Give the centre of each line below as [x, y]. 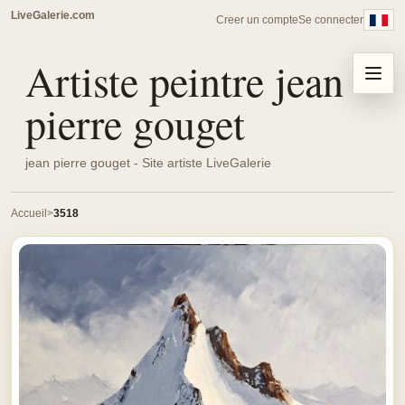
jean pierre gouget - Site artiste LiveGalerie [148, 163]
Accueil [29, 213]
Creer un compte [257, 20]
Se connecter [331, 20]
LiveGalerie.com [53, 15]
